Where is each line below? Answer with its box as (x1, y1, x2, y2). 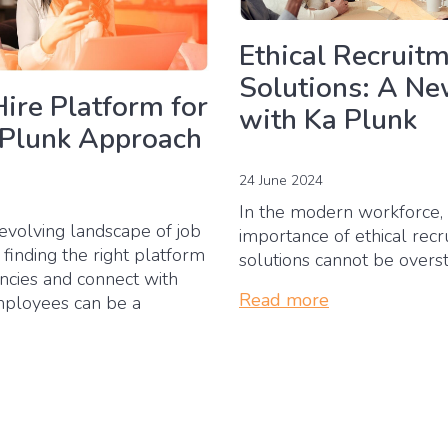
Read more (239, 288, 329, 313)
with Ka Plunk (239, 101, 417, 140)
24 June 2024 (239, 171, 323, 191)
